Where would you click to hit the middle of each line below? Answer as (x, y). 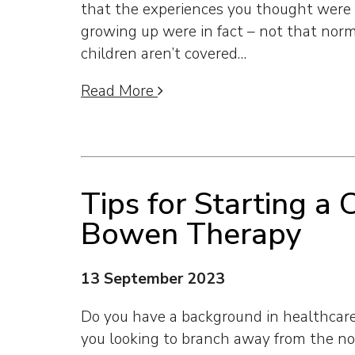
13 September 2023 (153, 279)
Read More (119, 92)
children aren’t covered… (164, 54)
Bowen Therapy (191, 235)
